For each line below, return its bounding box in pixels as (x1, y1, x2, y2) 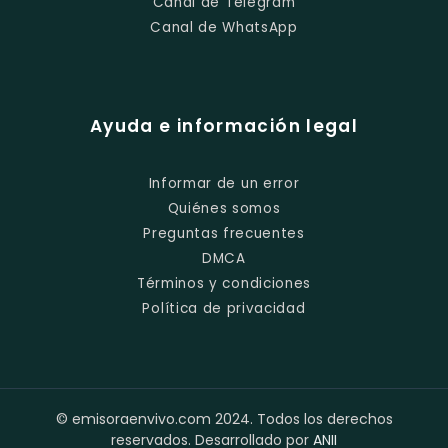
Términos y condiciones (136, 273, 312, 293)
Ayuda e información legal (89, 113, 359, 138)
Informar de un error (148, 173, 300, 193)
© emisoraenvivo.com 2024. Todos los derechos (55, 408, 393, 429)
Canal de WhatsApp (150, 17, 298, 37)
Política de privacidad (142, 298, 306, 318)
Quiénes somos (167, 198, 281, 218)
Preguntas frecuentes (143, 223, 305, 243)
